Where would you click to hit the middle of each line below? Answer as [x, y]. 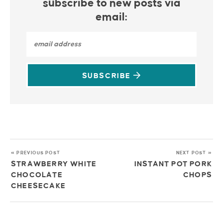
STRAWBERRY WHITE [54, 164]
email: [111, 17]
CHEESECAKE [38, 186]
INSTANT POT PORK [173, 164]
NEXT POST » [194, 153]
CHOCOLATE [37, 175]
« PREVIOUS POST [36, 153]
